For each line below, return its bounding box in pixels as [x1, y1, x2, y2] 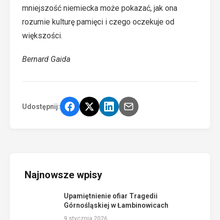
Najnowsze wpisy [25, 169, 102, 181]
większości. [22, 31, 62, 40]
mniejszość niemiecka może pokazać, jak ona [22, 3, 177, 13]
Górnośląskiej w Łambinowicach [64, 201, 168, 209]
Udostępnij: [22, 102, 60, 110]
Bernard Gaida [22, 55, 70, 64]
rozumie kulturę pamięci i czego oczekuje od [22, 17, 174, 27]
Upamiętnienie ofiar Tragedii [64, 192, 158, 200]
